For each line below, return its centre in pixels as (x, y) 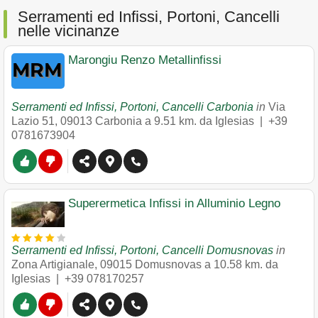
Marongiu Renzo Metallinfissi (145, 60)
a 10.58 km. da (241, 264)
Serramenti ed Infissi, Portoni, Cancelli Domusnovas (142, 250)
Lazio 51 (33, 121)
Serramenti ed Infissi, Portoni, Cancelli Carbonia (132, 107)
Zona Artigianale (53, 264)
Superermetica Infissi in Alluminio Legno (174, 203)
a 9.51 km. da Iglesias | (207, 121)
